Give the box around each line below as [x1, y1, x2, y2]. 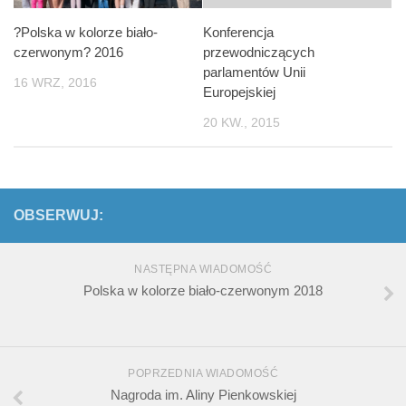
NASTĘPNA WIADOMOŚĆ [134, 263, 272, 276]
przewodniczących [203, 44, 314, 61]
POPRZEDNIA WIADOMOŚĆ [128, 367, 278, 381]
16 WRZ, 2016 [14, 75, 97, 91]
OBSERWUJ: [14, 208, 103, 224]
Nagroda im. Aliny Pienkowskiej [110, 387, 296, 403]
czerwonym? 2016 [14, 44, 123, 61]
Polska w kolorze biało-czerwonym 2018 [83, 283, 323, 299]
